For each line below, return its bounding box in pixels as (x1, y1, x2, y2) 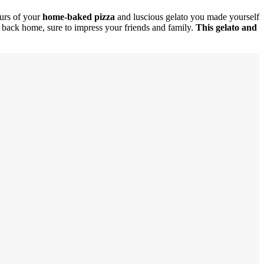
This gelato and (196, 22, 257, 32)
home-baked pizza (40, 11, 115, 22)
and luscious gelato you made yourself (115, 11, 259, 22)
